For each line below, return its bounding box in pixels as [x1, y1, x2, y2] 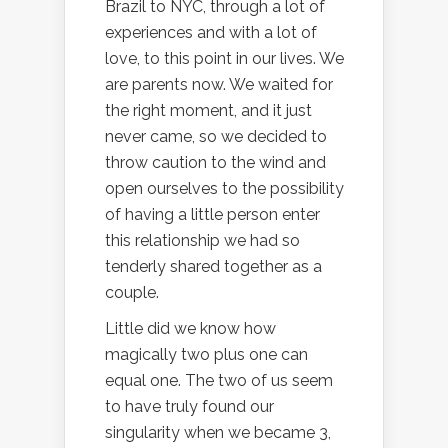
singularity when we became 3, [105, 423, 331, 443]
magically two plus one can [105, 345, 308, 365]
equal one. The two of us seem [105, 371, 333, 391]
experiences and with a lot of [105, 23, 317, 43]
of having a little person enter [105, 205, 320, 225]
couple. [105, 283, 159, 303]
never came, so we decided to [105, 127, 327, 147]
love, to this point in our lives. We [105, 49, 344, 69]
